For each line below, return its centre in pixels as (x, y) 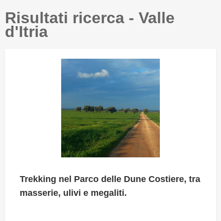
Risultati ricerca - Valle (90, 18)
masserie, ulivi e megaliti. (73, 193)
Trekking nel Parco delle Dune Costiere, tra (110, 179)
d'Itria (26, 32)
